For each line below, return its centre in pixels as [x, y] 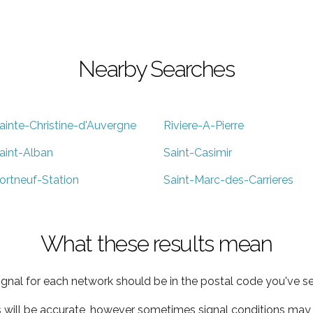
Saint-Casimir [198, 152]
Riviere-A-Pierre [204, 125]
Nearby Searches [156, 68]
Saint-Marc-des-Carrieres [228, 180]
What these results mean [156, 243]
